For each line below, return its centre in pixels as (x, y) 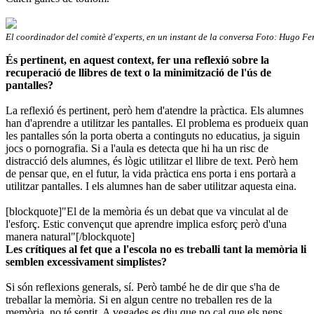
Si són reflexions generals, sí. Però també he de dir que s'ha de (143, 287)
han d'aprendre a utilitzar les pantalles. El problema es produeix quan (157, 123)
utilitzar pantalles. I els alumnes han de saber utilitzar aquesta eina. (151, 186)
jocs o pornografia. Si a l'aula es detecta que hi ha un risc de (137, 148)
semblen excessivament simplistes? (86, 261)
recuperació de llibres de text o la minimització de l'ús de (138, 72)
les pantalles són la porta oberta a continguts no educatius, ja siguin (153, 135)
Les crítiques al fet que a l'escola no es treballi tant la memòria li (156, 249)
